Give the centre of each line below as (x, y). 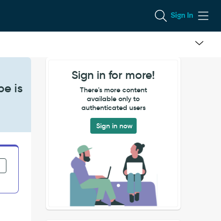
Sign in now (114, 126)
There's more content (113, 90)
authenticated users (113, 108)
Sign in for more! (113, 75)
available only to (113, 99)
